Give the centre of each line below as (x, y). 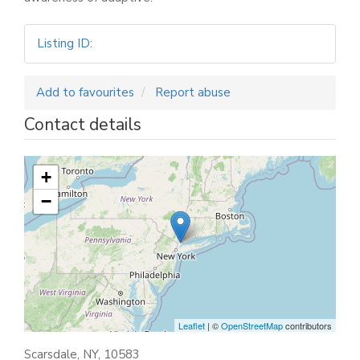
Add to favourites (85, 93)
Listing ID (63, 44)
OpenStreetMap (252, 325)
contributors (307, 325)
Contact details (83, 125)
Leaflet (192, 325)
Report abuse (193, 93)
